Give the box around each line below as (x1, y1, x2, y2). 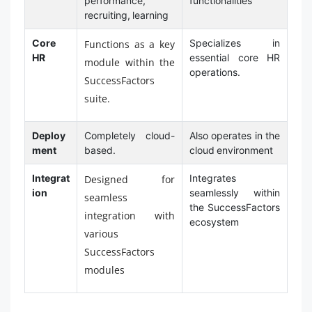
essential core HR (189, 51, 281, 63)
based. (84, 143, 116, 156)
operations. (189, 65, 240, 78)
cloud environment (189, 143, 273, 156)
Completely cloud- (84, 129, 175, 141)
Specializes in (189, 36, 281, 49)
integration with (84, 208, 175, 222)
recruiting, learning (84, 8, 169, 21)
